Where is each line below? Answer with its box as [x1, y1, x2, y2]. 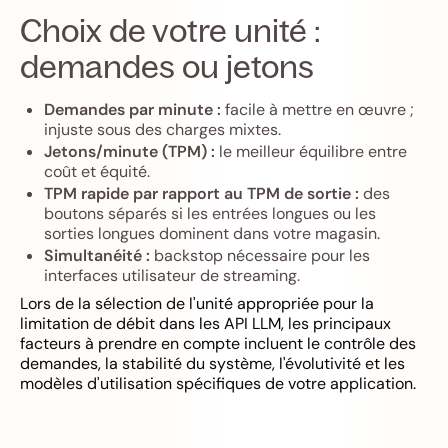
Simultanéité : [44, 245, 150, 266]
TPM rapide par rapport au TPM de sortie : [44, 183, 359, 204]
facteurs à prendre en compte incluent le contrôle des [20, 333, 416, 354]
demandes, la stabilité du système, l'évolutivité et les [20, 353, 405, 374]
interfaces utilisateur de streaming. [44, 265, 300, 286]
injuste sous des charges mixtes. [44, 119, 281, 140]
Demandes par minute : [44, 99, 221, 120]
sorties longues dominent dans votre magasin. [44, 223, 380, 244]
